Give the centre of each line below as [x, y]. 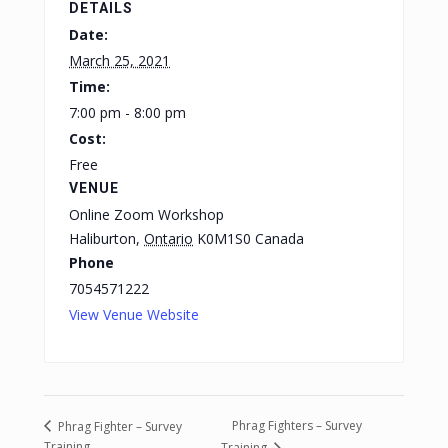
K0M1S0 [224, 238]
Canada [279, 238]
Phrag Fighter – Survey [118, 426]
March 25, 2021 [119, 60]
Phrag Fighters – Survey [297, 426]
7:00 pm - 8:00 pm [127, 112]
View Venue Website [134, 314]
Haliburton [102, 238]
